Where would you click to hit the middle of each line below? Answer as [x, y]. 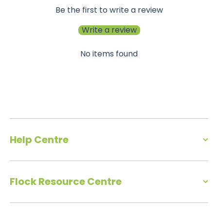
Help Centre [39, 140]
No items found [109, 54]
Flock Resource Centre [66, 182]
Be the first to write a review [109, 10]
